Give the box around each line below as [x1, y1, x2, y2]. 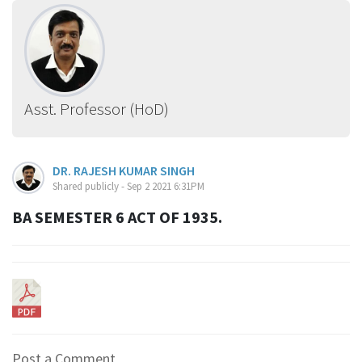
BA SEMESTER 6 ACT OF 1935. [12, 206, 222, 227]
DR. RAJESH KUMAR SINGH [53, 162, 195, 179]
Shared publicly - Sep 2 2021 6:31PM [53, 179, 204, 193]
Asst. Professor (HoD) [24, 97, 169, 120]
